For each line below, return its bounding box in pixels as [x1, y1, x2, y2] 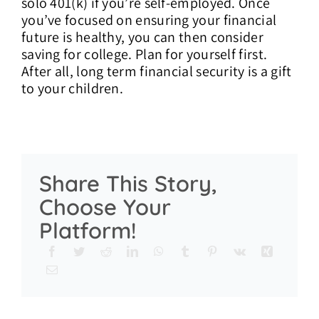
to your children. [21, 78, 124, 98]
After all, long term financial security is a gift [21, 61, 292, 80]
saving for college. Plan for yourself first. [21, 44, 268, 63]
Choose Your [38, 192, 171, 221]
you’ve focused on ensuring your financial [21, 10, 277, 29]
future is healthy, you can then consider [21, 27, 263, 46]
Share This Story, [38, 169, 217, 197]
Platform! [38, 216, 136, 244]
